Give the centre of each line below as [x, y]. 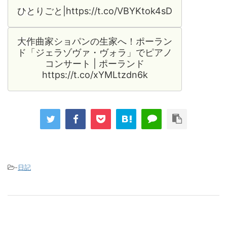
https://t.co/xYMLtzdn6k [95, 74]
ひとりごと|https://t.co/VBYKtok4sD [95, 11]
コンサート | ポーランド [95, 63]
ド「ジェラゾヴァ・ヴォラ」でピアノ [95, 52]
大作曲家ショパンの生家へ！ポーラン [95, 41]
